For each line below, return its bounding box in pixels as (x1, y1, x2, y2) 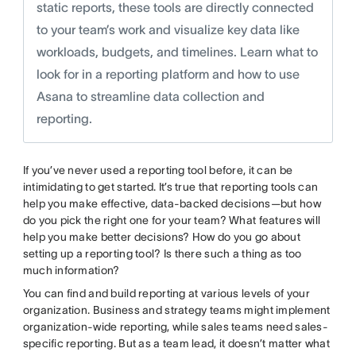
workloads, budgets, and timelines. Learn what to (36, 44, 318, 60)
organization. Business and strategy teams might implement (22, 304, 331, 317)
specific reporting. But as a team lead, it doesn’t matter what (22, 337, 331, 350)
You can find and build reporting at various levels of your (22, 287, 310, 300)
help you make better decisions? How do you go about (22, 230, 300, 244)
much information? (22, 264, 120, 277)
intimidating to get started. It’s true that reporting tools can (22, 180, 319, 194)
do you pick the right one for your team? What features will (22, 214, 321, 227)
